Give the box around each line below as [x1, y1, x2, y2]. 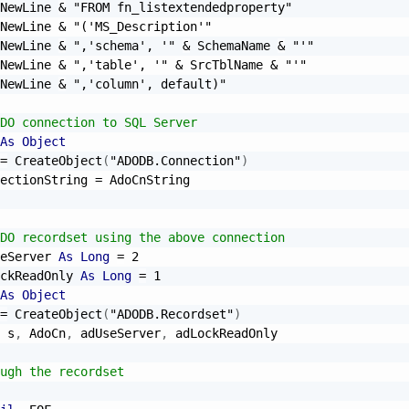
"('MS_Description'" [73, 18, 212, 34]
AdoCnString [102, 172, 190, 187]
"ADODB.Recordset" [110, 306, 234, 321]
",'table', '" [73, 57, 168, 72]
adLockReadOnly [168, 325, 278, 341]
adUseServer [73, 325, 161, 341]
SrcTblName [183, 57, 270, 72]
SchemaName [190, 37, 278, 53]
